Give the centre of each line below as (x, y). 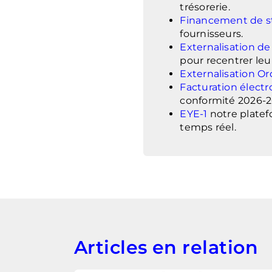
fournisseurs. (212, 33)
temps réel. (208, 127)
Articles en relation (166, 247)
